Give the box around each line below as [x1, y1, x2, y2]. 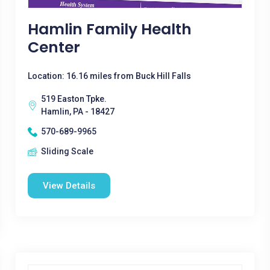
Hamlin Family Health [27, 19, 192, 40]
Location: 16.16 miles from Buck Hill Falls [27, 71, 191, 81]
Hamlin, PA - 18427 [40, 107, 115, 116]
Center [27, 37, 80, 58]
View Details [42, 180, 95, 191]
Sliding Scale [40, 146, 93, 156]
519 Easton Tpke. [40, 94, 107, 104]
